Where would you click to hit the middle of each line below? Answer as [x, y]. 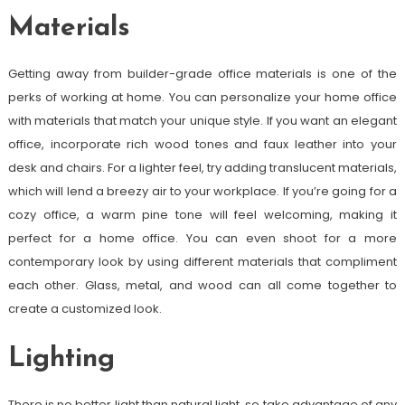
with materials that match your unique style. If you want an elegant [202, 121]
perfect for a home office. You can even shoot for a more [202, 239]
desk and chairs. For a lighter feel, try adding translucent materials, [202, 168]
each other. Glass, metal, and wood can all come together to [202, 286]
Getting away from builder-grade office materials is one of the [202, 74]
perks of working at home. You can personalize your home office [202, 98]
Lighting [61, 360]
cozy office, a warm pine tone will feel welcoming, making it [202, 215]
